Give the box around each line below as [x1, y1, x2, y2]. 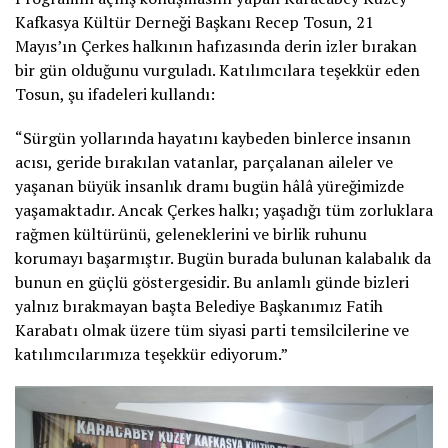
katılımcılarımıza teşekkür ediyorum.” [15, 343, 288, 365]
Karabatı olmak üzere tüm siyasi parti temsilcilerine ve [15, 319, 409, 341]
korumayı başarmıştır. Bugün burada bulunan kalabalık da [15, 247, 431, 269]
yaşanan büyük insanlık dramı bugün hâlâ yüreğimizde [15, 175, 404, 197]
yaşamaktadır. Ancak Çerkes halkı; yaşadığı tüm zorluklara [15, 199, 433, 221]
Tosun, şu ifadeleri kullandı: [15, 83, 215, 105]
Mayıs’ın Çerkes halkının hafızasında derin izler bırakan [15, 35, 417, 57]
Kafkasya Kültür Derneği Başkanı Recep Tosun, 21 [15, 11, 374, 33]
